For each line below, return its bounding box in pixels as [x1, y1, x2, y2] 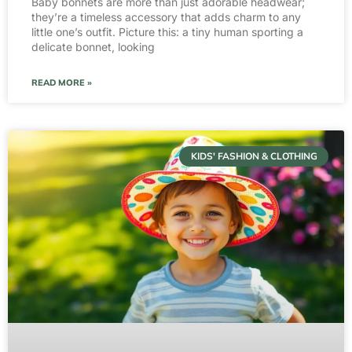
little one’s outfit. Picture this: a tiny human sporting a [31, 24, 303, 38]
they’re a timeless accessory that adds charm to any [31, 9, 301, 24]
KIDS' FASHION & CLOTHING [190, 150, 317, 163]
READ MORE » [31, 76, 92, 88]
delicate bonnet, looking [31, 39, 155, 53]
